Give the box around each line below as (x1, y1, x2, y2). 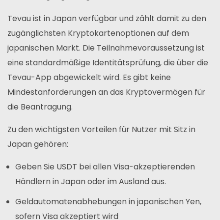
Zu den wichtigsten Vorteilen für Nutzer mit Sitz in (7, 124, 195, 135)
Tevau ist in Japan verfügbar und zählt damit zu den (7, 13, 206, 24)
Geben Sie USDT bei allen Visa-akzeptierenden (15, 161, 195, 172)
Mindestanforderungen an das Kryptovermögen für (7, 86, 205, 98)
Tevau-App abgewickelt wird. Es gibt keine (7, 72, 171, 83)
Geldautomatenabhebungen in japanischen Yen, (15, 196, 201, 208)
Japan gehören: (7, 138, 68, 150)
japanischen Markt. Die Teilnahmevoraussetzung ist (7, 42, 205, 54)
